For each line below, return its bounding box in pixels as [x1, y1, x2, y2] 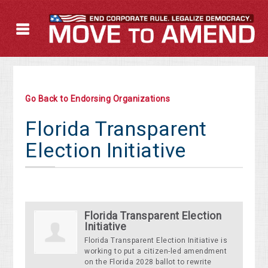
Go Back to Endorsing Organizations [25, 94, 170, 104]
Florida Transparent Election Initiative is [84, 236, 228, 245]
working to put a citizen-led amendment [84, 247, 227, 256]
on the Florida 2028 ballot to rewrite [84, 258, 212, 267]
